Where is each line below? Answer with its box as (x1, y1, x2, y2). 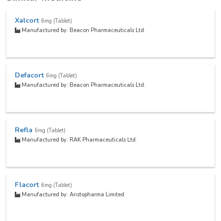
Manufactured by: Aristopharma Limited (20, 190, 125, 198)
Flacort (15, 180, 39, 189)
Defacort (15, 70, 44, 80)
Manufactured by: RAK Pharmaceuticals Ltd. (20, 136, 138, 144)
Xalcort (15, 15, 39, 25)
